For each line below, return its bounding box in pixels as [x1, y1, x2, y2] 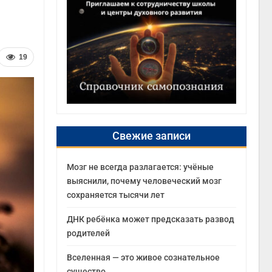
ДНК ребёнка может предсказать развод [67, 214, 235, 224]
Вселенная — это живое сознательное [67, 252, 220, 262]
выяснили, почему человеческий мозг [67, 175, 222, 186]
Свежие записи [112, 129, 191, 142]
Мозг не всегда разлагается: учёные [67, 161, 214, 172]
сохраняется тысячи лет [67, 189, 165, 200]
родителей [67, 228, 110, 238]
